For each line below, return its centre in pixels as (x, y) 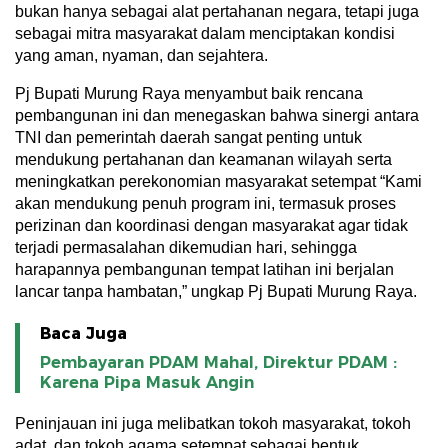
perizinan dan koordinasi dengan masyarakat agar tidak (211, 225)
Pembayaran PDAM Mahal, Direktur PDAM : (218, 362)
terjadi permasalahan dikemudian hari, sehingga (186, 247)
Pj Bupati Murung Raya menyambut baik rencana (189, 93)
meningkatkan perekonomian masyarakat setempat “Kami (218, 181)
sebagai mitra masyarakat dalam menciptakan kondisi (205, 33)
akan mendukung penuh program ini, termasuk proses (205, 203)
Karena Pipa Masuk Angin (147, 382)
